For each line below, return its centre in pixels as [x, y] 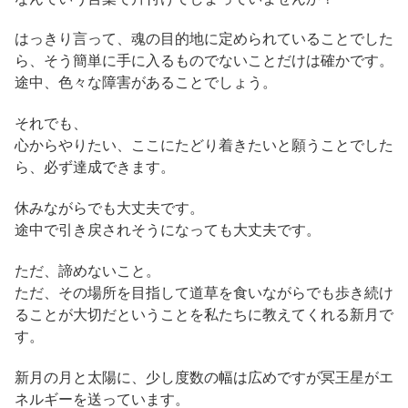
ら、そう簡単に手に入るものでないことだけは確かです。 [204, 61]
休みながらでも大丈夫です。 [109, 208]
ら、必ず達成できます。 [95, 168]
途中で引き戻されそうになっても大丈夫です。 [168, 230]
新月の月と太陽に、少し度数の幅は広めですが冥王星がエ [204, 377]
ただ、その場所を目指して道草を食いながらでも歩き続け [204, 292]
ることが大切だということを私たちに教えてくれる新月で [204, 314]
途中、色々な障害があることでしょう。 [146, 83]
